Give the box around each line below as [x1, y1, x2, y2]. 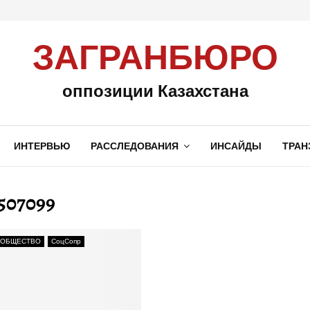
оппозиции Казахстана [62, 79, 248, 102]
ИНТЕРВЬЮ [13, 140, 70, 152]
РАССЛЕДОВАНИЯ [90, 140, 179, 152]
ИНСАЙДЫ [210, 140, 262, 152]
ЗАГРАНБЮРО [32, 42, 278, 76]
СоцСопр [51, 237, 81, 245]
